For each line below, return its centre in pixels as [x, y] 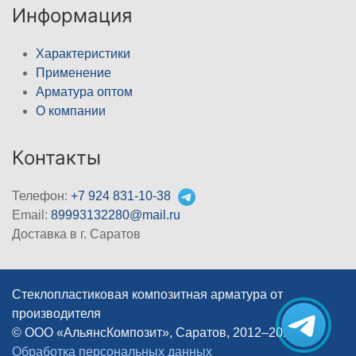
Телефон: [41, 196]
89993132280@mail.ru [116, 215]
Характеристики [83, 54]
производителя [56, 313]
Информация [72, 15]
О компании [71, 111]
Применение [74, 73]
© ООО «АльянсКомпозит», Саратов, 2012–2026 [156, 333]
